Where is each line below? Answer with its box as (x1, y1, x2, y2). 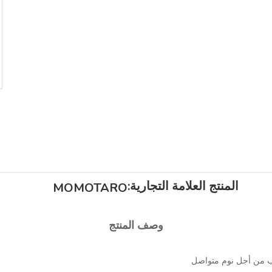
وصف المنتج (109, 218, 163, 233)
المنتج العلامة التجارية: (127, 178, 239, 194)
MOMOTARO (53, 180, 128, 196)
